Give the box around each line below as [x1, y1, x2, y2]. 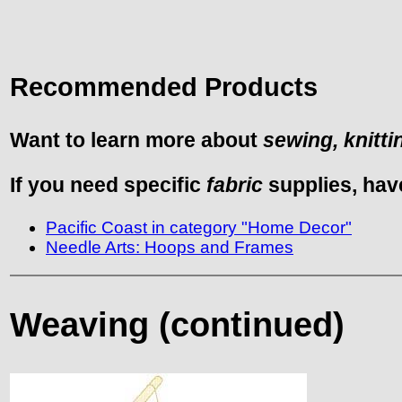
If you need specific [10, 173, 206, 197]
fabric [206, 173, 263, 197]
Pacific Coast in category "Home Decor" [46, 218, 352, 238]
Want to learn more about [10, 128, 263, 153]
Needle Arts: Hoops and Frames [46, 238, 293, 258]
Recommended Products [10, 73, 318, 102]
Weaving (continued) [10, 305, 345, 345]
